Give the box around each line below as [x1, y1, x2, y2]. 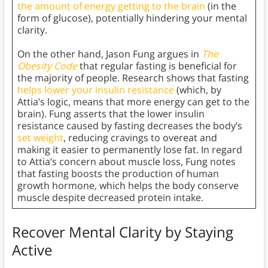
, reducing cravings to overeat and [63, 131, 217, 145]
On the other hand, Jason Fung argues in [17, 47, 202, 61]
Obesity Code [17, 59, 77, 73]
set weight [17, 131, 63, 145]
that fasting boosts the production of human [17, 167, 219, 181]
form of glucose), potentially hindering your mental [17, 11, 247, 25]
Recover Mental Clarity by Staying [11, 222, 233, 242]
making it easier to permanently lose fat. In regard [17, 143, 242, 157]
